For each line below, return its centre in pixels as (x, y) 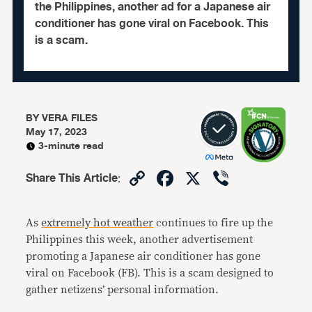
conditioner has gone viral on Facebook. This (151, 24)
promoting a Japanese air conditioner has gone (143, 256)
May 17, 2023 (57, 132)
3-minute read (71, 146)
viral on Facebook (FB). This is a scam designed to (150, 273)
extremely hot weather (97, 223)
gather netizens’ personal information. (123, 290)
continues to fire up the (213, 223)
